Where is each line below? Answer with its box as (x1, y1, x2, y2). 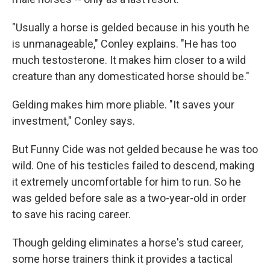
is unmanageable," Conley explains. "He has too (12, 37, 236, 50)
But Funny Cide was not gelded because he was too (12, 143, 258, 155)
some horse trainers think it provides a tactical (12, 253, 233, 265)
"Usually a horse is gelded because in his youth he (12, 21, 250, 34)
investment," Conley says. (12, 115, 135, 127)
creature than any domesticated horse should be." (12, 70, 250, 83)
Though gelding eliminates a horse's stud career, (12, 236, 243, 249)
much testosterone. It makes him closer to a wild (12, 54, 246, 66)
